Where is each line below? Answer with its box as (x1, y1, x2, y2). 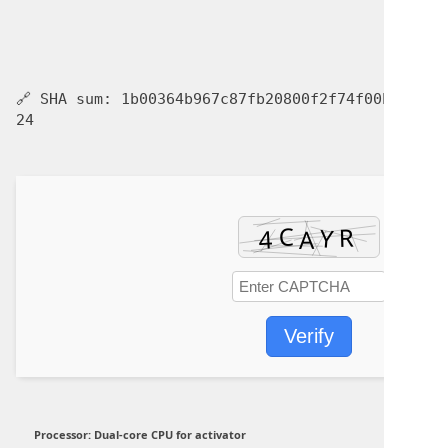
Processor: (34, 427, 91, 442)
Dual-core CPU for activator (91, 427, 246, 442)
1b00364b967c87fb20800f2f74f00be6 (121, 90, 409, 108)
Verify (284, 325, 334, 347)
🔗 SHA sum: (16, 90, 121, 108)
